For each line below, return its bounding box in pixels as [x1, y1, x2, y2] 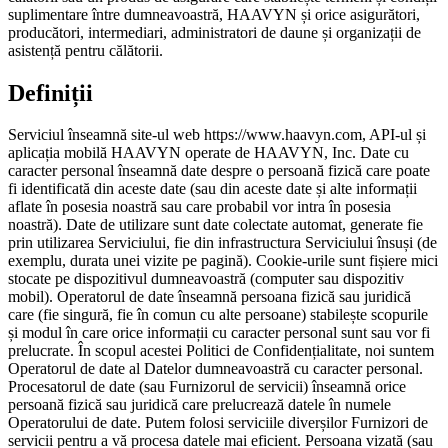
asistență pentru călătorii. [8, 41, 163, 59]
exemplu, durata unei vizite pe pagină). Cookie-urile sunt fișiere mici [8, 252, 438, 270]
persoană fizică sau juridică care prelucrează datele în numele [8, 396, 391, 414]
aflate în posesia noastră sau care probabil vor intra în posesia [8, 198, 391, 216]
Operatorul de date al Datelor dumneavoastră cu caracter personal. [8, 360, 423, 378]
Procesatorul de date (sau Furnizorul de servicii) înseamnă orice [8, 378, 406, 396]
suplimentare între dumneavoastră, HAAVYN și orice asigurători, [8, 5, 420, 23]
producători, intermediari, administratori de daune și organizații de [8, 23, 421, 41]
